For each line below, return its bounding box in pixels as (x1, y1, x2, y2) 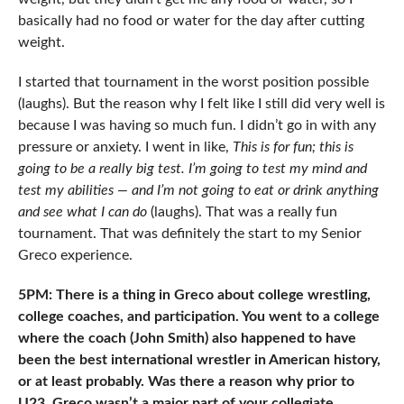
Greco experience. (17, 247, 133, 262)
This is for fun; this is (228, 139, 353, 154)
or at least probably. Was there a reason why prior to (17, 373, 354, 389)
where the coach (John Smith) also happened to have (17, 330, 356, 345)
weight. (17, 34, 65, 50)
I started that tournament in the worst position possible (17, 74, 369, 89)
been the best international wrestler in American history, (17, 352, 381, 367)
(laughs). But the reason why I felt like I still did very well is (17, 96, 385, 111)
